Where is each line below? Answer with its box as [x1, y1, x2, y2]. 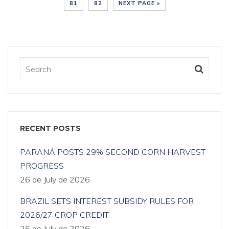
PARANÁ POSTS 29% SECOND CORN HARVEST [20, 147, 205, 157]
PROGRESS [20, 161, 64, 171]
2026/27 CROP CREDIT [20, 210, 109, 220]
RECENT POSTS [20, 124, 81, 133]
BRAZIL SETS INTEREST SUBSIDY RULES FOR [20, 196, 194, 206]
